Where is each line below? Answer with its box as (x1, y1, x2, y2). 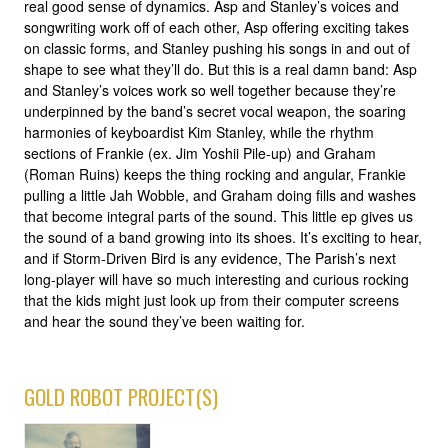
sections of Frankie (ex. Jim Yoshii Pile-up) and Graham (24, 143, 376, 164)
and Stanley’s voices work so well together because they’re (24, 80, 396, 101)
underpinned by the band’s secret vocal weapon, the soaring (24, 101, 406, 122)
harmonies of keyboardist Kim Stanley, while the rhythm (24, 122, 374, 143)
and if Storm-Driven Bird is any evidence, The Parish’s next (24, 248, 396, 269)
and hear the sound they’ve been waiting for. (24, 311, 305, 332)
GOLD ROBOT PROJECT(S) (24, 381, 218, 413)
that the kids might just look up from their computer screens (24, 290, 399, 311)
